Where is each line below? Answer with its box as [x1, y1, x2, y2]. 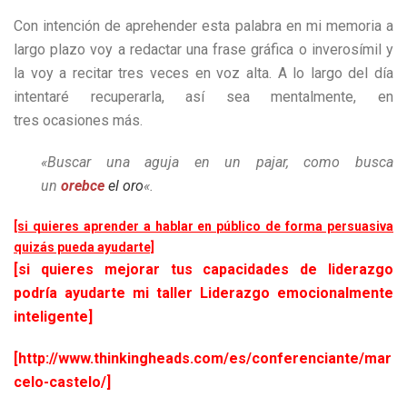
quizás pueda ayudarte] [14, 240, 154, 254]
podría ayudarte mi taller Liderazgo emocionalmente [14, 284, 393, 302]
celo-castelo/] [14, 373, 111, 391]
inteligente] [14, 308, 93, 325]
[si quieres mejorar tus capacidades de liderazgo [14, 261, 393, 278]
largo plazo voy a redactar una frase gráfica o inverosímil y [14, 41, 393, 58]
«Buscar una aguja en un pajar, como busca [41, 154, 393, 171]
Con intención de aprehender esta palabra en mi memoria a [14, 17, 393, 35]
